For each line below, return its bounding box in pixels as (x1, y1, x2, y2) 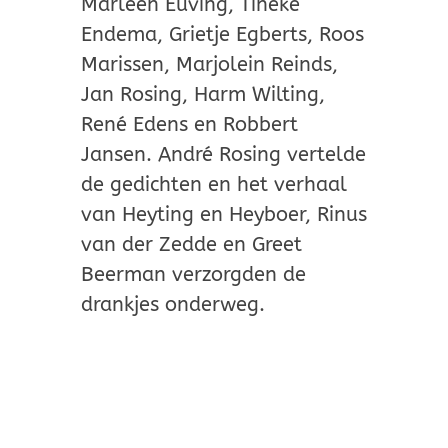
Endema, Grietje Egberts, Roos (80, 23, 364, 47)
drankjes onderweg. (80, 293, 265, 317)
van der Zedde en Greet (80, 233, 302, 257)
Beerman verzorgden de (80, 263, 306, 287)
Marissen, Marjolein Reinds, (80, 53, 338, 77)
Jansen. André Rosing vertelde (80, 143, 366, 167)
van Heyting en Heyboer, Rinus (80, 203, 367, 227)
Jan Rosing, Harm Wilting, (80, 83, 325, 107)
